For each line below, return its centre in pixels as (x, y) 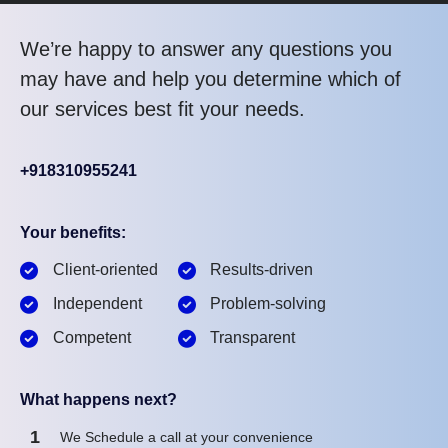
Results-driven (261, 269)
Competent (91, 337)
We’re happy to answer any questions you (206, 48)
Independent (97, 303)
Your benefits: (73, 232)
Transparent (252, 337)
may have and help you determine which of (210, 78)
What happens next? (98, 399)
